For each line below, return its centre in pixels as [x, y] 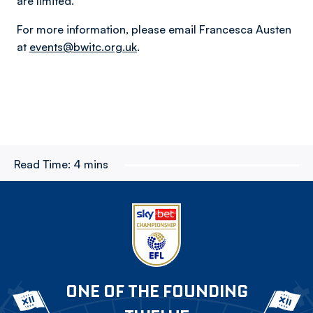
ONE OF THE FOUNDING [156, 291]
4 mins [91, 164]
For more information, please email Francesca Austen [154, 29]
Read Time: [42, 164]
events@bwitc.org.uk [83, 47]
